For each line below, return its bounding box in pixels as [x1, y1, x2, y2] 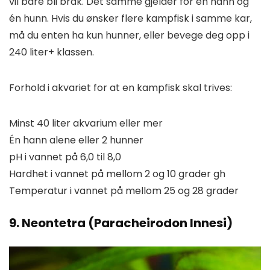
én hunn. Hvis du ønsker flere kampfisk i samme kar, [9, 11, 252, 26]
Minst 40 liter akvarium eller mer [9, 116, 163, 131]
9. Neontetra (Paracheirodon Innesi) [9, 215, 233, 232]
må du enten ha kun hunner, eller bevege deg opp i [9, 28, 250, 43]
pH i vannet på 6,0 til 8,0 [9, 150, 121, 165]
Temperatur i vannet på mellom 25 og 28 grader [9, 184, 239, 198]
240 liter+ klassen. [9, 45, 94, 60]
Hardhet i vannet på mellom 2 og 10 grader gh [9, 167, 225, 181]
